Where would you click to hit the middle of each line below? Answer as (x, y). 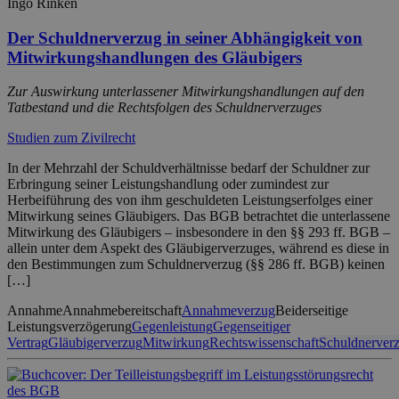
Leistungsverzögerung (69, 327)
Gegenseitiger (252, 327)
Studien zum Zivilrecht (71, 138)
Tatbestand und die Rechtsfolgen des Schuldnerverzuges (164, 108)
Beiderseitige (312, 311)
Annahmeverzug (228, 311)
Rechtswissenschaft (264, 343)
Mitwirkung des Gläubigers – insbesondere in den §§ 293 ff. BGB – (199, 232)
